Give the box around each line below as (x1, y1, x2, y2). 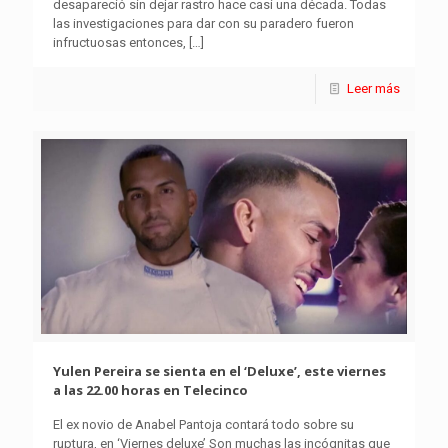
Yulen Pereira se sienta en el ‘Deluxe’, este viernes (53, 361, 386, 380)
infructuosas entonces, (53, 35, 186, 51)
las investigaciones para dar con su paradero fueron (53, 16, 354, 32)
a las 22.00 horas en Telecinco (53, 380, 248, 399)
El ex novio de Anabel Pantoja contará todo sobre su (53, 416, 354, 432)
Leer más (347, 81, 400, 97)
